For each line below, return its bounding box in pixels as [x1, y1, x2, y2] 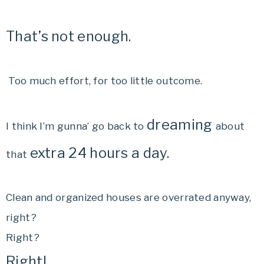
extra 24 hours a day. [29, 144, 169, 161]
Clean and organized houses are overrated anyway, [6, 191, 252, 203]
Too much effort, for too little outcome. [6, 74, 203, 87]
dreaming [147, 115, 216, 133]
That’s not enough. [6, 27, 131, 45]
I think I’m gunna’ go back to [6, 120, 147, 132]
